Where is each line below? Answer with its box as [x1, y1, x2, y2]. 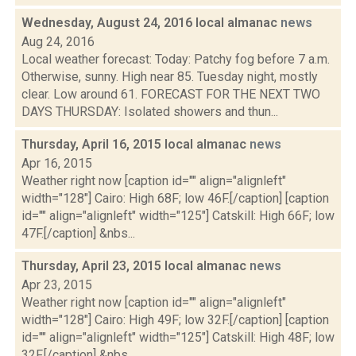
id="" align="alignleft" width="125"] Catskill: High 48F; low [21, 330, 335, 345]
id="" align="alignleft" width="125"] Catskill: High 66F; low [21, 208, 335, 223]
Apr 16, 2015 [21, 156, 92, 171]
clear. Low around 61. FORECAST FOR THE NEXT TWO [21, 87, 320, 102]
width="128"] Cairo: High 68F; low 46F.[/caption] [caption [21, 191, 329, 206]
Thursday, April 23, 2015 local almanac [21, 258, 250, 273]
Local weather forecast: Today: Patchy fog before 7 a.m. [21, 52, 330, 67]
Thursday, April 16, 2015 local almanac [21, 137, 250, 152]
